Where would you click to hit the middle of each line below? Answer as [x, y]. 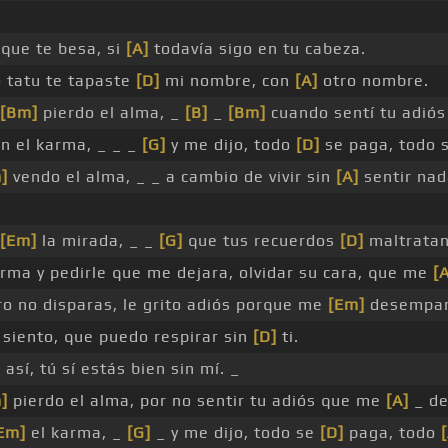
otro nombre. [373, 81]
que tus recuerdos [261, 241]
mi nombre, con [227, 81]
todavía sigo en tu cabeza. [257, 49]
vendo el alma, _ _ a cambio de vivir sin [171, 177]
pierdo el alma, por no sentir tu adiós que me [196, 401]
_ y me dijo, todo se [235, 433]
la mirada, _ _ [97, 241]
